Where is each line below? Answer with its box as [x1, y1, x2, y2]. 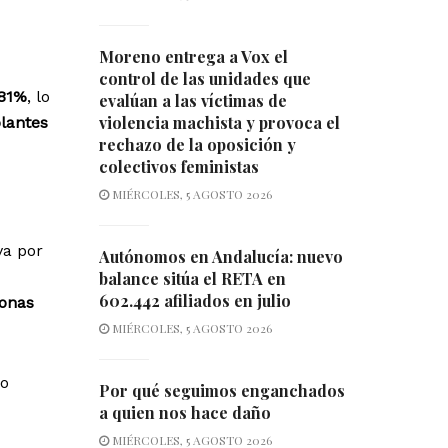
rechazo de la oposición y [98, 134, 296, 156]
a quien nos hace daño [98, 402, 271, 424]
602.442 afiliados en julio [98, 290, 291, 312]
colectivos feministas [98, 156, 259, 178]
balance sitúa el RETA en [98, 268, 286, 290]
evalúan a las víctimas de [98, 90, 287, 112]
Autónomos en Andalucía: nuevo [98, 246, 343, 268]
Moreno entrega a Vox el [98, 46, 288, 68]
